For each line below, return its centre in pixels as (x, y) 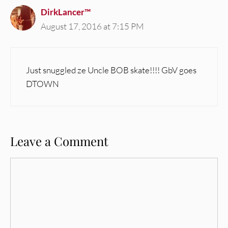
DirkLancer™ (66, 12)
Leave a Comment (59, 141)
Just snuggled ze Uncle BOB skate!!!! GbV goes (111, 70)
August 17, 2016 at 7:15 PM (92, 26)
